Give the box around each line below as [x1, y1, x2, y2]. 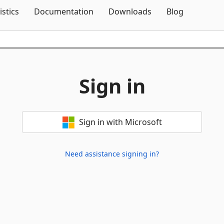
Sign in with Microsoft [78, 116, 162, 127]
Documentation [34, 6, 93, 17]
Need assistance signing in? [65, 149, 159, 158]
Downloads [108, 6, 151, 17]
